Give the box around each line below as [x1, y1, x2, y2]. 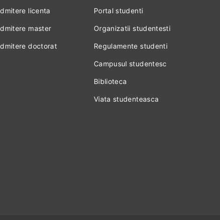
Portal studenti [93, 6, 143, 15]
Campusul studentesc [93, 59, 167, 68]
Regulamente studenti [93, 42, 167, 50]
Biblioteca [93, 77, 127, 85]
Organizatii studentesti [93, 24, 171, 32]
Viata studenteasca [93, 95, 159, 103]
